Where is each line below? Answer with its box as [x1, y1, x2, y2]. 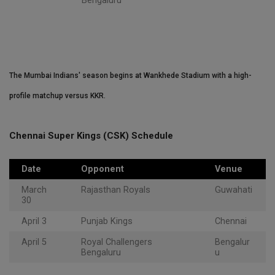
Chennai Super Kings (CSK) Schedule [9, 130, 173, 142]
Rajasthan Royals [81, 185, 150, 196]
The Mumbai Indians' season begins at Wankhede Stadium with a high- [9, 71, 252, 80]
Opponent [81, 164, 124, 175]
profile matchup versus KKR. [9, 91, 106, 101]
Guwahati [215, 185, 252, 196]
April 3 [21, 216, 47, 227]
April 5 [21, 237, 47, 248]
